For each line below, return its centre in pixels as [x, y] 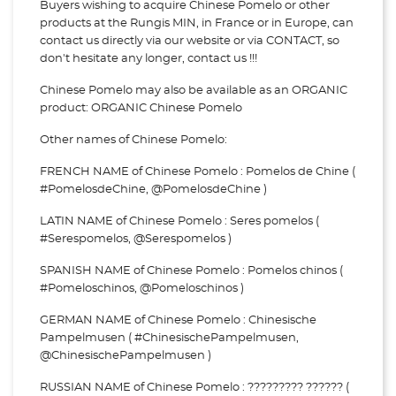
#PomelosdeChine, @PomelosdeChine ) [153, 190]
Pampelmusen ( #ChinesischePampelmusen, [169, 338]
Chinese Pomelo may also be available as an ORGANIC [194, 91]
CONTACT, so [303, 41]
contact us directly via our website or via [153, 41]
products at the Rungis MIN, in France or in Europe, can [197, 23]
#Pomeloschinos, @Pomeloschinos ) [142, 289]
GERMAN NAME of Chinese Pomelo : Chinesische [178, 320]
